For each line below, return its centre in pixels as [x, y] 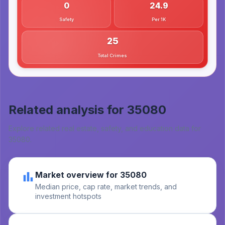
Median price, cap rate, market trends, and [106, 187]
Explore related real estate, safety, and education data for [105, 128]
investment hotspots [68, 196]
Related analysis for [68, 110]
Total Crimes [113, 55]
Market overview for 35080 [91, 175]
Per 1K [159, 19]
